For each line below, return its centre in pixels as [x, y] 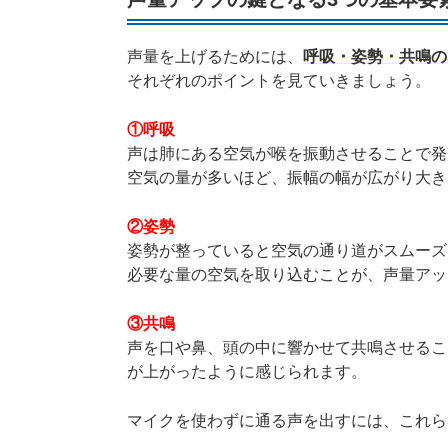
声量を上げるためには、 [215, 57]
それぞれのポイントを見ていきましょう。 [279, 81]
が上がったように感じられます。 [247, 372]
